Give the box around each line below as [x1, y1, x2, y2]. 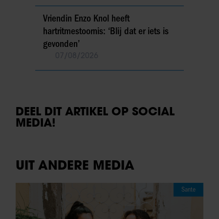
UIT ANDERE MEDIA [16, 156, 134, 174]
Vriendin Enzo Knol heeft [43, 13, 130, 24]
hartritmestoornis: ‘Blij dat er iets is [43, 25, 169, 37]
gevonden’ [43, 38, 80, 50]
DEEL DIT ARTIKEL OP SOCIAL [16, 104, 175, 119]
